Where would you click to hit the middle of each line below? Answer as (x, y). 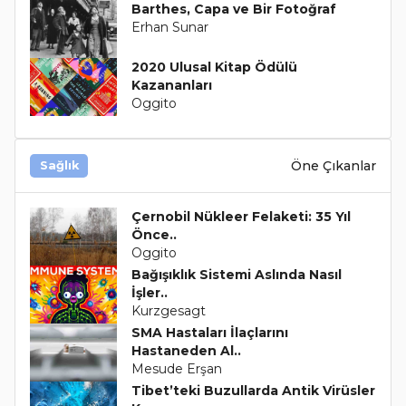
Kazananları (171, 86)
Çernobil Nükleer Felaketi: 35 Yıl (241, 217)
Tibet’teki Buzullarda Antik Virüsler (253, 391)
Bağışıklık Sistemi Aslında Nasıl (236, 275)
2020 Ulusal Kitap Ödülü (214, 68)
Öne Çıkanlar (333, 165)
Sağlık (59, 166)
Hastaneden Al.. (186, 351)
